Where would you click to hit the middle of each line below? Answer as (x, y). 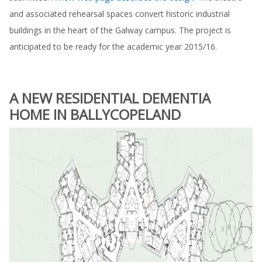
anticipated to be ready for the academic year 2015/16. (113, 46)
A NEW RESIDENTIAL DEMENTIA (110, 98)
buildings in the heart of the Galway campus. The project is (120, 30)
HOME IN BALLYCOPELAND (95, 114)
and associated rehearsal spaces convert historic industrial (120, 14)
